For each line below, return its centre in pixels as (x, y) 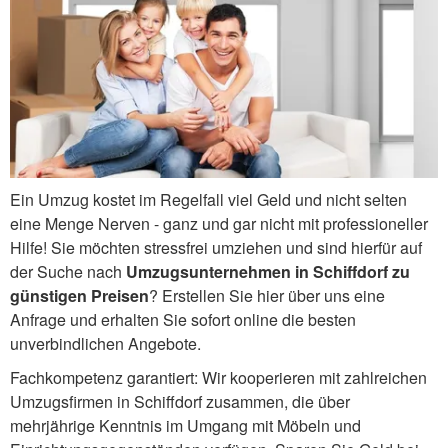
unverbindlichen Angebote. (105, 343)
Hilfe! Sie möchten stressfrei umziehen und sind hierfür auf (216, 247)
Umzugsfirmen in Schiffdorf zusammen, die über (180, 401)
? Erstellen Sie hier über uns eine (267, 295)
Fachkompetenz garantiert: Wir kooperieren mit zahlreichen (218, 377)
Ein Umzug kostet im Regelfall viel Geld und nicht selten (208, 199)
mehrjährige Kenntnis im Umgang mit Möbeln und (185, 425)
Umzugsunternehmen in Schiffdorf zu (268, 271)
